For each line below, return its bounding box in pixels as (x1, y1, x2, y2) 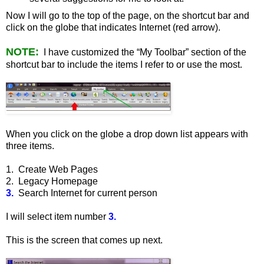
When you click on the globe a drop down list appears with (6, 129, 248, 140)
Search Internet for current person (14, 188, 157, 199)
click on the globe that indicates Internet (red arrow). (6, 22, 220, 33)
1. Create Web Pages (6, 164, 98, 175)
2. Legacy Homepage (6, 176, 98, 187)
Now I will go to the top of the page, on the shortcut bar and (6, 11, 249, 21)
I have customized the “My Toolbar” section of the (39, 47, 246, 58)
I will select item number (6, 212, 108, 222)
